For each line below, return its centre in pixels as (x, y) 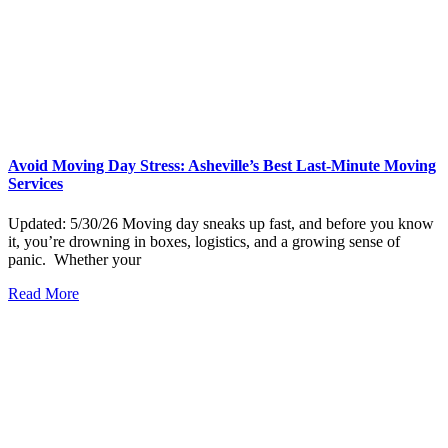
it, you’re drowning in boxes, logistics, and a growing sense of (204, 241)
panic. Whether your (74, 259)
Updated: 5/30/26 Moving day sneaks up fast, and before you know (221, 223)
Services (35, 184)
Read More (43, 293)
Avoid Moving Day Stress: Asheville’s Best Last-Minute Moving (222, 166)
